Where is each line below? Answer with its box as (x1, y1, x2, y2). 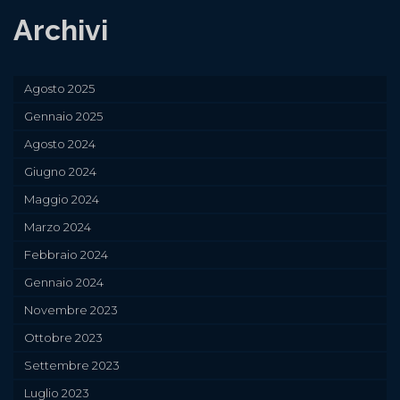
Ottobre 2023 (24, 330, 103, 346)
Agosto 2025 (24, 81, 95, 96)
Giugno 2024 (24, 164, 96, 179)
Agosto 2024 (24, 137, 96, 152)
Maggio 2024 (24, 192, 99, 207)
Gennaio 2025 (24, 109, 103, 124)
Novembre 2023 (24, 303, 118, 318)
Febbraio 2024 (24, 247, 108, 262)
